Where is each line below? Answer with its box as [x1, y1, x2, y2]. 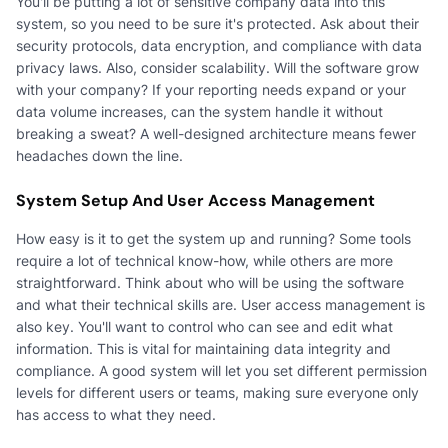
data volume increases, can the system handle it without [16, 102, 383, 120]
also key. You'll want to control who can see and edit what [16, 317, 393, 335]
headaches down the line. [16, 146, 183, 164]
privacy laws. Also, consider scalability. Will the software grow [16, 58, 419, 76]
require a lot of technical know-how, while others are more [16, 251, 393, 269]
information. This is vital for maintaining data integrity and [16, 339, 391, 357]
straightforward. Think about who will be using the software [16, 273, 404, 291]
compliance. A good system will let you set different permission [16, 361, 427, 379]
